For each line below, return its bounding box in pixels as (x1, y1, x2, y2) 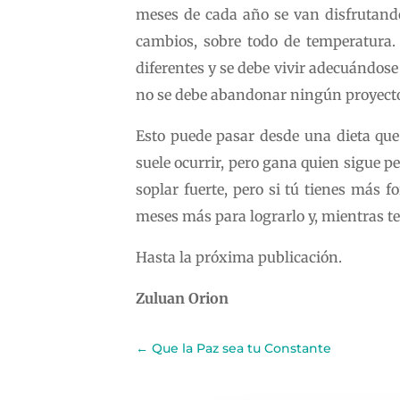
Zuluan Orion (136, 289, 229, 307)
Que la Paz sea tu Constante (152, 339, 331, 356)
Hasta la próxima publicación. (136, 248, 342, 266)
